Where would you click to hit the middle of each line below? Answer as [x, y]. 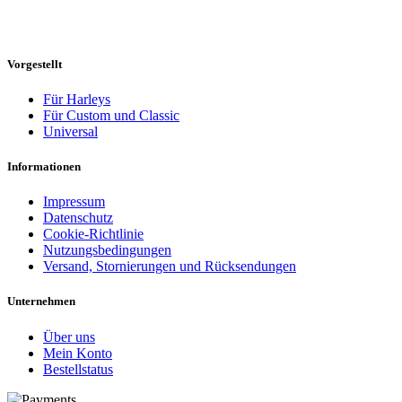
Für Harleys [77, 99]
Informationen [44, 166]
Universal [70, 131]
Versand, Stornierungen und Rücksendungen [170, 267]
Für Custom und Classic [111, 115]
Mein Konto [78, 353]
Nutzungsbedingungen [107, 250]
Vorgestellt [35, 64]
